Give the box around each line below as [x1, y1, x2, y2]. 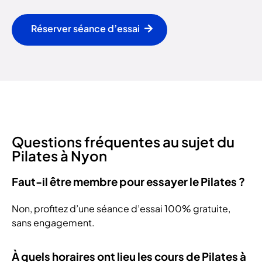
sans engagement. [12, 216, 95, 229]
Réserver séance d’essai [31, 22, 140, 35]
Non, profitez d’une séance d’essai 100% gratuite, [12, 202, 230, 215]
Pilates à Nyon [12, 147, 107, 165]
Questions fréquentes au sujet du [12, 133, 235, 151]
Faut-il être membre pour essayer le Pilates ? [12, 174, 245, 188]
